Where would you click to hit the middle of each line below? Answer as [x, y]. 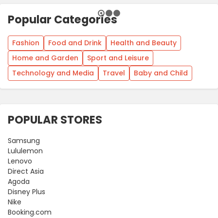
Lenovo [20, 161]
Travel [114, 73]
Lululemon [25, 151]
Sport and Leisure [118, 58]
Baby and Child [161, 73]
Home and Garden [45, 58]
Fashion [26, 43]
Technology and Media [53, 73]
